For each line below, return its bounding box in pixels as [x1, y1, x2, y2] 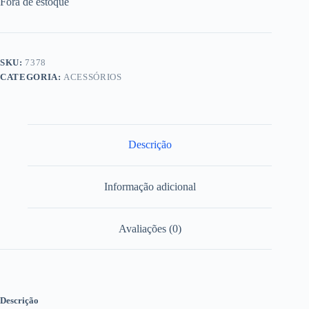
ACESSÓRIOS [63, 71, 122, 82]
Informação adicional [103, 180, 196, 192]
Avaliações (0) [118, 222, 181, 235]
